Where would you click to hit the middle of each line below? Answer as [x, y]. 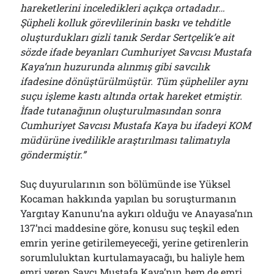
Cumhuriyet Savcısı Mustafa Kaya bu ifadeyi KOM [136, 125]
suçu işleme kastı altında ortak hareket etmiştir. [131, 96]
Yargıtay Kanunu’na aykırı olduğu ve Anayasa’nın [137, 213]
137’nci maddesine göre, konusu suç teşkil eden [130, 228]
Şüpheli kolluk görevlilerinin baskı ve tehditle [125, 22]
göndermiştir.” [53, 154]
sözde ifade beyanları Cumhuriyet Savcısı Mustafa [136, 52]
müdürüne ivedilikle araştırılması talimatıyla [125, 140]
